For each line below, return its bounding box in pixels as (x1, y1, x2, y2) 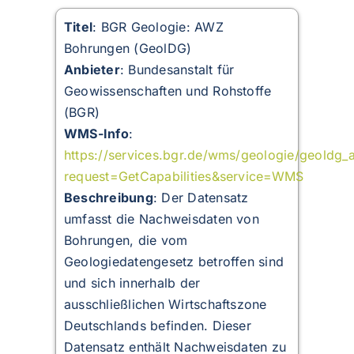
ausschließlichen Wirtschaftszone (63, 296, 267, 313)
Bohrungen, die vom (63, 232, 188, 249)
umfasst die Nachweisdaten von (63, 211, 259, 228)
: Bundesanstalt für (119, 62, 235, 78)
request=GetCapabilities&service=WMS (63, 168, 304, 185)
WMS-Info (63, 126, 129, 142)
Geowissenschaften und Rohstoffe (63, 83, 272, 100)
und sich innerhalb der (63, 275, 201, 292)
